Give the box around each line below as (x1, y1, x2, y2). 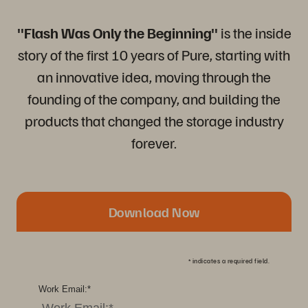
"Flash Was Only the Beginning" (16, 23, 218, 42)
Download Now (108, 203, 200, 221)
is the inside (217, 23, 291, 42)
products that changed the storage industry (24, 111, 284, 130)
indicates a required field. (190, 256, 269, 265)
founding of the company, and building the (27, 89, 280, 108)
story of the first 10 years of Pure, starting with (18, 45, 290, 64)
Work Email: (38, 284, 87, 294)
